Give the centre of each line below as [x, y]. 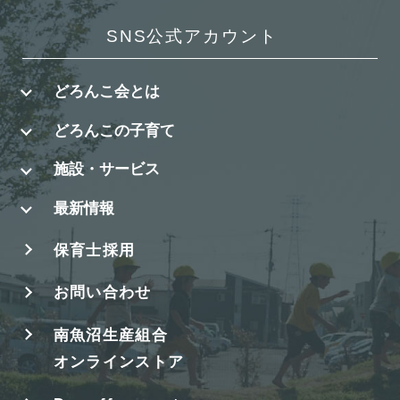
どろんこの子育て [114, 130]
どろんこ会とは [106, 91]
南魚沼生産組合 [110, 334]
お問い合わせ [102, 292]
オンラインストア [119, 361]
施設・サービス [106, 169]
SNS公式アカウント [192, 37]
